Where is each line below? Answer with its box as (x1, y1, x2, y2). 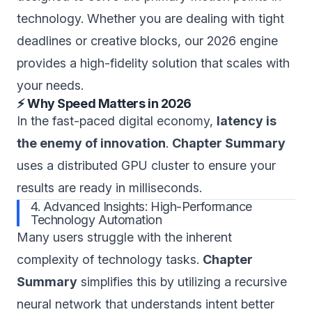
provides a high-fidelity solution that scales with (17, 56, 290, 70)
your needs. (17, 78, 84, 93)
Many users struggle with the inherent (17, 230, 232, 244)
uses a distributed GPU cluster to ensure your (17, 158, 276, 173)
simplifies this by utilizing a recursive (77, 274, 287, 289)
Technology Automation (31, 212, 162, 227)
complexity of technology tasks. (17, 252, 203, 267)
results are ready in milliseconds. (17, 180, 202, 195)
